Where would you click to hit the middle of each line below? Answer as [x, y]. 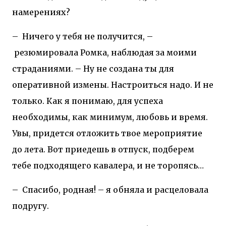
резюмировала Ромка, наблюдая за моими [105, 52]
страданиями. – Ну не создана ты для [93, 68]
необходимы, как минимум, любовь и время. [110, 117]
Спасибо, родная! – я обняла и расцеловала [115, 189]
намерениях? [41, 12]
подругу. [31, 206]
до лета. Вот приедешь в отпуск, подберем [103, 149]
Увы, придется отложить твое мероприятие [107, 133]
